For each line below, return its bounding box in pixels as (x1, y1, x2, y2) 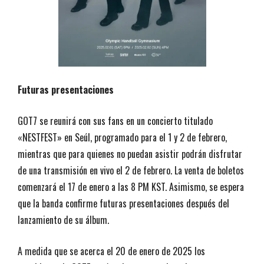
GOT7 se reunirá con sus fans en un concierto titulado (18, 113, 213, 128)
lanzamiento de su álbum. (18, 212, 109, 227)
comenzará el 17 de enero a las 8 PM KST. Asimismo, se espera (18, 179, 244, 194)
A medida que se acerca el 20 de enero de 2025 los (18, 243, 205, 258)
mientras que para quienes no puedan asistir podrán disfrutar (18, 146, 242, 161)
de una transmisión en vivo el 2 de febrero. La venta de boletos (18, 163, 244, 177)
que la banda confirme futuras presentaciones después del (18, 196, 229, 210)
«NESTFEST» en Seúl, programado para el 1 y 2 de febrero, (18, 130, 227, 144)
